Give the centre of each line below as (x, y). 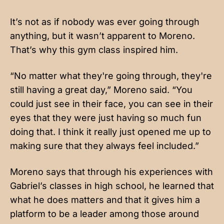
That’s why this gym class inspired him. (95, 49)
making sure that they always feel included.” (104, 145)
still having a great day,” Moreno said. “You (101, 89)
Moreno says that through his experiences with (111, 171)
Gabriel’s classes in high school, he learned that (112, 185)
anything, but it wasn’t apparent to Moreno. (102, 35)
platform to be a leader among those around (104, 213)
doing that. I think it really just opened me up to (110, 131)
